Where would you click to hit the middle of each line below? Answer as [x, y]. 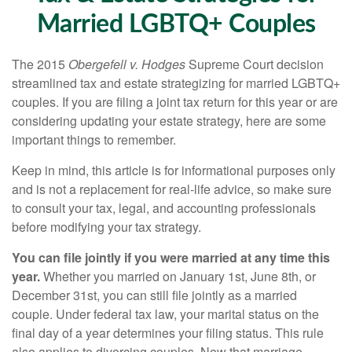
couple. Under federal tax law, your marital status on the [165, 314]
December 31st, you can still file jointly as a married [154, 295]
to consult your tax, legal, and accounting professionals [164, 208]
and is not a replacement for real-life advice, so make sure [172, 189]
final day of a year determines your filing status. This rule [168, 333]
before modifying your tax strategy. [106, 227]
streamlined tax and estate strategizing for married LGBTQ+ [176, 83]
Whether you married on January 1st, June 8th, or [178, 276]
